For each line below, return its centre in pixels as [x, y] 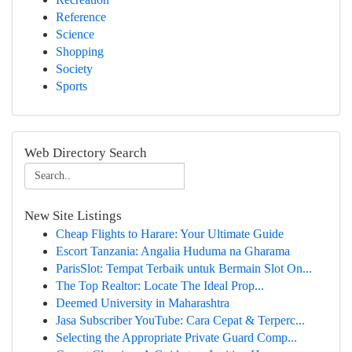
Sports [71, 86]
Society [74, 69]
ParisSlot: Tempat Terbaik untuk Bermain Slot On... [184, 268]
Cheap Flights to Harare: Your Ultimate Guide [170, 234]
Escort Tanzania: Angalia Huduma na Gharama [173, 251]
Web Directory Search [86, 153]
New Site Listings [73, 216]
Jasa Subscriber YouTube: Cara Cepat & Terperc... [180, 320]
